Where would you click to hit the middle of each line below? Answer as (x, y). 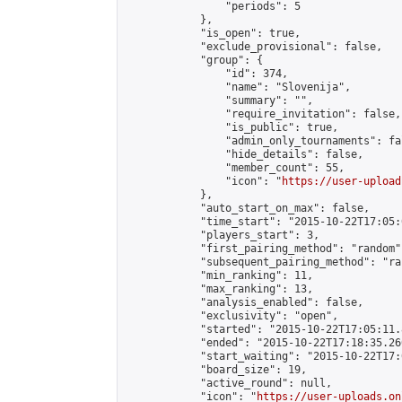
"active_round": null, (228, 383)
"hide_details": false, (244, 154)
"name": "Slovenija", (238, 87)
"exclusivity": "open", (232, 316)
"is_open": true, (213, 33)
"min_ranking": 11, (219, 275)
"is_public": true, (232, 127)
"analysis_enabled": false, (244, 302)
